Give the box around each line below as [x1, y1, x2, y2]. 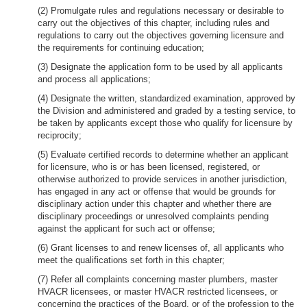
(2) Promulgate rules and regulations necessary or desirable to [38, 5, 284, 16]
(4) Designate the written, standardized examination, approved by [38, 93, 295, 103]
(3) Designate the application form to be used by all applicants [38, 62, 283, 72]
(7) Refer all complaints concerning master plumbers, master [38, 274, 278, 284]
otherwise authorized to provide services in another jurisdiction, [38, 174, 287, 184]
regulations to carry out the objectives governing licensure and [38, 30, 284, 40]
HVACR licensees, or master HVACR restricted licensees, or [38, 286, 278, 297]
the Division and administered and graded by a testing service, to [38, 106, 295, 116]
